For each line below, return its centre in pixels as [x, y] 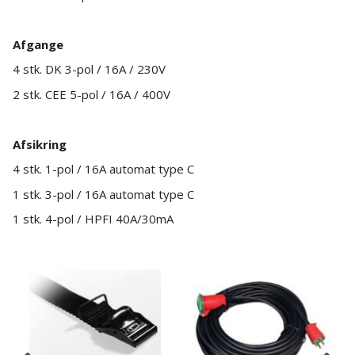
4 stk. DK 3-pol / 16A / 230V [89, 69]
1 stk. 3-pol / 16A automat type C [103, 194]
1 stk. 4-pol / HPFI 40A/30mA [93, 219]
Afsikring [40, 144]
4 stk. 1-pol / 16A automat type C [103, 169]
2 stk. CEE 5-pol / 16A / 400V [92, 94]
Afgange [38, 44]
